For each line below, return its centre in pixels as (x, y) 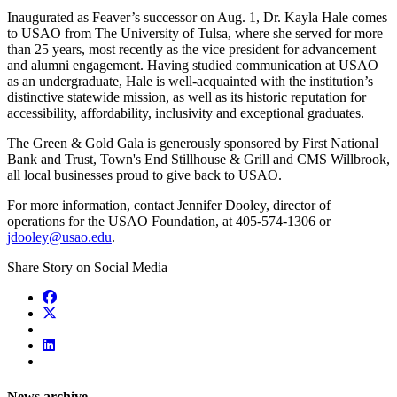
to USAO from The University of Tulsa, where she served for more (195, 34)
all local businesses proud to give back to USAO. (144, 175)
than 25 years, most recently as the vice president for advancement (191, 50)
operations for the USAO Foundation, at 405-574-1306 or (169, 222)
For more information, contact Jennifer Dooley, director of (169, 206)
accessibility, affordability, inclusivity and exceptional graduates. (186, 113)
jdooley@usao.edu (59, 237)
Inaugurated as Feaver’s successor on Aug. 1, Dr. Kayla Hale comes (197, 18)
